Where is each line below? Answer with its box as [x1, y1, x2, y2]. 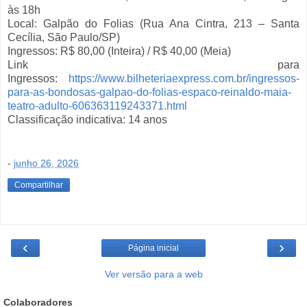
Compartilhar [14, 180, 63, 190]
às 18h [8, 4, 40, 16]
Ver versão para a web [104, 268, 203, 280]
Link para [8, 59, 299, 71]
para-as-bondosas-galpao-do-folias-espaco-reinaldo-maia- [8, 86, 291, 99]
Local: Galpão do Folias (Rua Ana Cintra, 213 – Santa [8, 18, 299, 30]
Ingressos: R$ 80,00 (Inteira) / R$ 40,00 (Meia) [8, 45, 231, 58]
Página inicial [128, 243, 179, 253]
